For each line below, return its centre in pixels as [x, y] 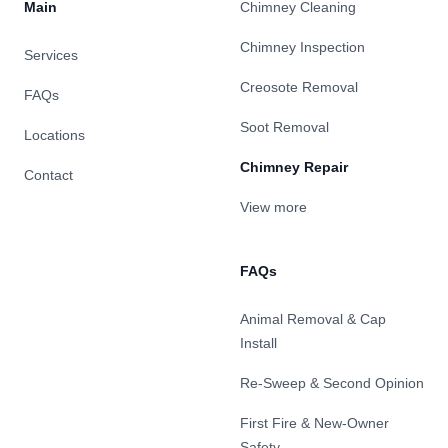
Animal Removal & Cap [313, 319]
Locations [54, 135]
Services [51, 55]
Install [258, 343]
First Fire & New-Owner [314, 423]
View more [273, 207]
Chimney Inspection [302, 47]
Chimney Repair [294, 167]
